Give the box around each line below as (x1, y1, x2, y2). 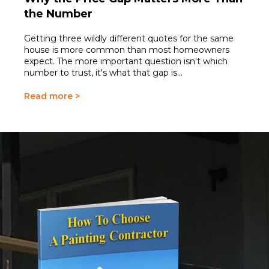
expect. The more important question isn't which (24, 56, 228, 67)
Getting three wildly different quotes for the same (24, 33, 234, 44)
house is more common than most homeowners (24, 44, 229, 56)
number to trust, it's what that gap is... (24, 67, 183, 79)
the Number (24, 7, 92, 20)
